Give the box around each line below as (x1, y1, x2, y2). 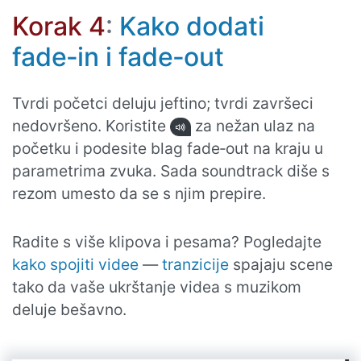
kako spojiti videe (12, 254, 139, 274)
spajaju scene (229, 254, 333, 274)
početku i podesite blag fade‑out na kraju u (12, 138, 323, 158)
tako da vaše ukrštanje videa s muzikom (12, 276, 301, 297)
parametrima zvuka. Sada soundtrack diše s (12, 160, 330, 180)
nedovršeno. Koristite (12, 115, 170, 135)
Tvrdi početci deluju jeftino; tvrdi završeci (12, 93, 313, 113)
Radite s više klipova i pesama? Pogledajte (12, 231, 322, 251)
